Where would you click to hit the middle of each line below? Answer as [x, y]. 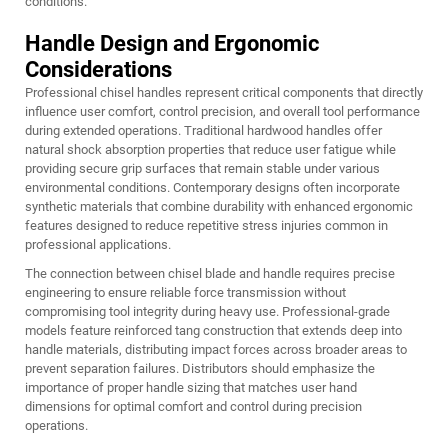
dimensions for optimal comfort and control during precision [193, 407]
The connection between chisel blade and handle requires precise [210, 274]
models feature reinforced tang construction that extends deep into [213, 331]
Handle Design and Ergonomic [172, 44]
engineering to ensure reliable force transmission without [185, 293]
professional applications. [98, 245]
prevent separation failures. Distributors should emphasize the [200, 369]
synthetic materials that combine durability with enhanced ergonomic [219, 207]
